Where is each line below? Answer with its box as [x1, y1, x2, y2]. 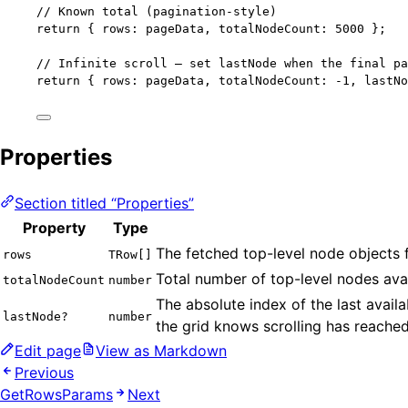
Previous [15, 363, 74, 382]
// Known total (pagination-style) [36, 5, 277, 19]
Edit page [15, 342, 81, 361]
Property [22, 219, 86, 238]
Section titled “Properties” [15, 194, 194, 213]
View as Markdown [96, 342, 227, 361]
